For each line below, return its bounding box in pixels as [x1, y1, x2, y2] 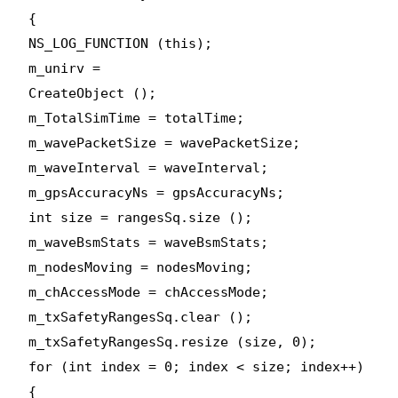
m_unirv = [28, 60, 101, 76]
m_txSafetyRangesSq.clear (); [28, 308, 253, 325]
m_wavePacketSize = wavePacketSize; [28, 134, 301, 151]
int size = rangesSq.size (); [28, 209, 253, 226]
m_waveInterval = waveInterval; [28, 159, 269, 176]
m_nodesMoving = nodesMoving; [28, 259, 253, 275]
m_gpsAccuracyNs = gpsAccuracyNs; [28, 184, 285, 201]
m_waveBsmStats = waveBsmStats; [28, 234, 269, 251]
